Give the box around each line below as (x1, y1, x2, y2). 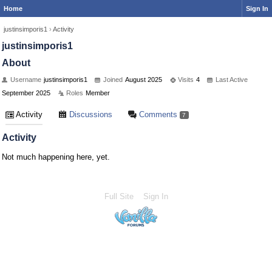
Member (86, 89, 110, 97)
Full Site (104, 192, 134, 201)
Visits (178, 76, 194, 83)
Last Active (216, 76, 248, 83)
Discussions (67, 110, 112, 119)
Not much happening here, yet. (2, 152, 110, 161)
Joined (103, 76, 123, 83)
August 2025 (125, 76, 162, 83)
